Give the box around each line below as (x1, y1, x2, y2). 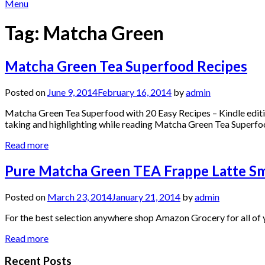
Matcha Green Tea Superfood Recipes (5, 57, 247, 75)
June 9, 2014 (47, 86, 98, 98)
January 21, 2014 (112, 190, 180, 202)
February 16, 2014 (98, 86, 172, 98)
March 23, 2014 (47, 190, 112, 202)
